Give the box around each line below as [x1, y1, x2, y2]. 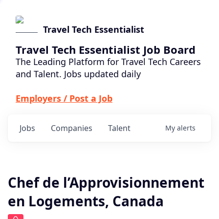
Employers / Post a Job [16, 92, 112, 104]
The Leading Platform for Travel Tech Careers [16, 56, 201, 67]
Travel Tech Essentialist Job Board [16, 42, 196, 57]
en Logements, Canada [8, 192, 164, 210]
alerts [177, 123, 196, 132]
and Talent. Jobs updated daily [16, 68, 141, 80]
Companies [51, 123, 92, 133]
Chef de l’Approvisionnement [8, 173, 204, 192]
